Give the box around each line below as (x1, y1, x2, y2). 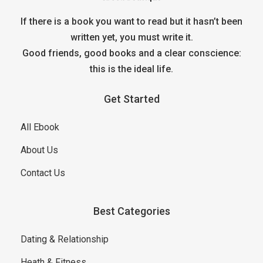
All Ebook (21, 121, 59, 133)
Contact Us (21, 167, 65, 178)
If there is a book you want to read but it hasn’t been (21, 15, 242, 27)
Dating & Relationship (21, 233, 109, 245)
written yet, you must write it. (70, 31, 193, 43)
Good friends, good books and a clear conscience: (22, 47, 241, 59)
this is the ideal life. (90, 63, 173, 75)
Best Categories (93, 204, 170, 217)
